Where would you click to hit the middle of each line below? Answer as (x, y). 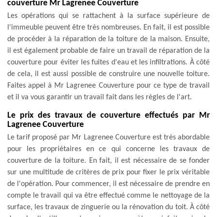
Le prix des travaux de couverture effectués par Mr (108, 115)
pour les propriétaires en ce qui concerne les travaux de (108, 149)
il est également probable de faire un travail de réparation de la (108, 51)
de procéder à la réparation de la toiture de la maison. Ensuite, (108, 39)
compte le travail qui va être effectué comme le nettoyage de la (108, 195)
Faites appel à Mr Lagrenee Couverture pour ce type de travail (108, 85)
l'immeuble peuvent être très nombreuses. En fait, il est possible (108, 27)
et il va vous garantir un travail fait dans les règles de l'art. (100, 97)
